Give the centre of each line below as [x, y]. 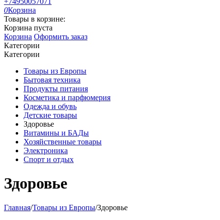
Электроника [46, 151]
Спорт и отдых [49, 159]
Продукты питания [56, 89]
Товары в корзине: [35, 19]
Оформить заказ [61, 37]
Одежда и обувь [50, 106]
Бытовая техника [52, 80]
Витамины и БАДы [56, 133]
